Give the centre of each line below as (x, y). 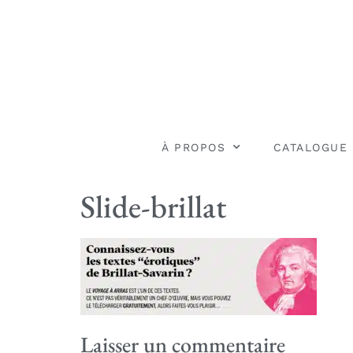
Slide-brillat (153, 206)
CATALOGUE (310, 147)
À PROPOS (194, 147)
